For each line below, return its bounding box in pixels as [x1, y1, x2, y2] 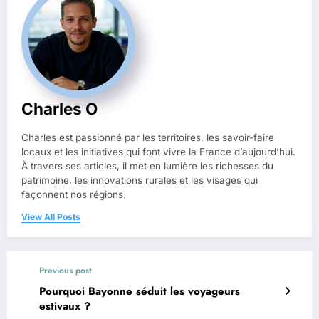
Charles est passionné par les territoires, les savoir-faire [21, 131, 274, 143]
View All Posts [21, 211, 80, 222]
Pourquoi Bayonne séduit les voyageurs [39, 283, 240, 299]
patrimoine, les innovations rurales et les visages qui [21, 174, 258, 186]
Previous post [39, 263, 92, 277]
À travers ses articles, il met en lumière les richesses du [21, 159, 273, 172]
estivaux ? [39, 298, 90, 314]
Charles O [21, 98, 98, 118]
